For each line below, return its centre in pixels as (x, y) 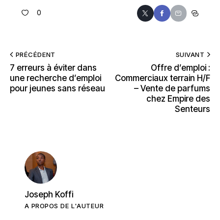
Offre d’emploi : (180, 68)
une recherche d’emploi (55, 78)
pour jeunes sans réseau (57, 88)
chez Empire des (178, 98)
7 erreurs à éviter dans (53, 68)
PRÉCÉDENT (35, 54)
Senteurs (192, 109)
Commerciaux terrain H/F (163, 78)
